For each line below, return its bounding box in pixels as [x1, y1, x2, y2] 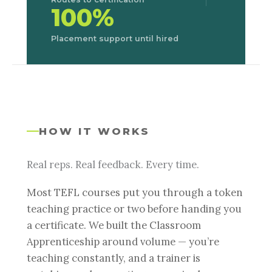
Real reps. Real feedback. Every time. [27, 157, 199, 171]
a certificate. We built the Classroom [27, 218, 201, 232]
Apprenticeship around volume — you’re [27, 234, 219, 248]
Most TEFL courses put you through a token [27, 185, 243, 199]
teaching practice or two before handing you [27, 202, 242, 216]
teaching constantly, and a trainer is [27, 251, 200, 265]
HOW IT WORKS [39, 124, 151, 137]
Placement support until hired [51, 33, 178, 43]
